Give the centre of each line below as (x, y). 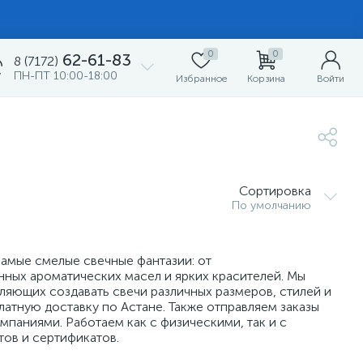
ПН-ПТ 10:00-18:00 (66, 76)
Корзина (266, 79)
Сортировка (275, 191)
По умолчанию (271, 205)
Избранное (201, 79)
